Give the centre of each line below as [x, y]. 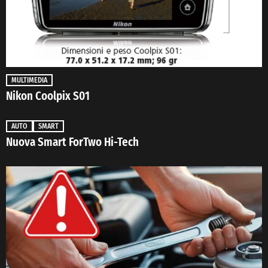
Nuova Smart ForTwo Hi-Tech [72, 142]
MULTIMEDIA [29, 80]
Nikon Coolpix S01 [48, 96]
